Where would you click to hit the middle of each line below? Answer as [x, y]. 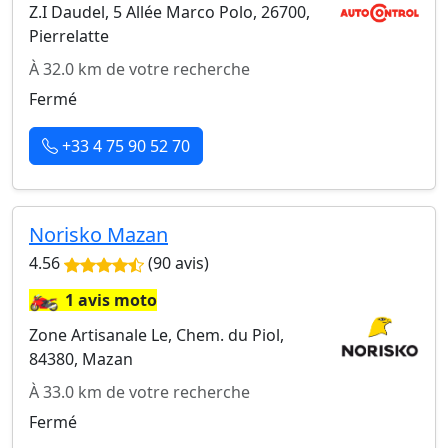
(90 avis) [176, 262]
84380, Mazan [81, 358]
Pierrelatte [69, 35]
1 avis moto [111, 299]
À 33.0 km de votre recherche [139, 391]
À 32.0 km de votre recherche [139, 68]
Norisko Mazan [98, 234]
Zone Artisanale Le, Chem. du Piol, [156, 334]
